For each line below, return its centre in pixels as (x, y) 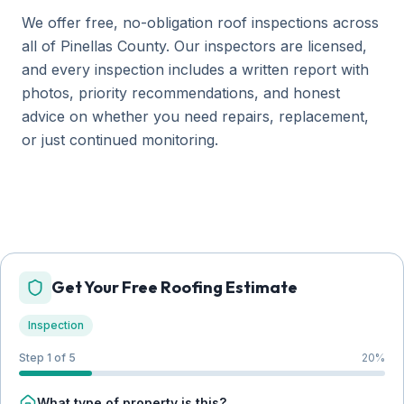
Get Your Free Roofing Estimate (174, 287)
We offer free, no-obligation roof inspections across (200, 23)
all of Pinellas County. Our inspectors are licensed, (194, 46)
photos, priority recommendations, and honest (181, 93)
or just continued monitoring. (120, 140)
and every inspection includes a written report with (195, 69)
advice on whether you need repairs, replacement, (195, 116)
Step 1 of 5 (47, 358)
